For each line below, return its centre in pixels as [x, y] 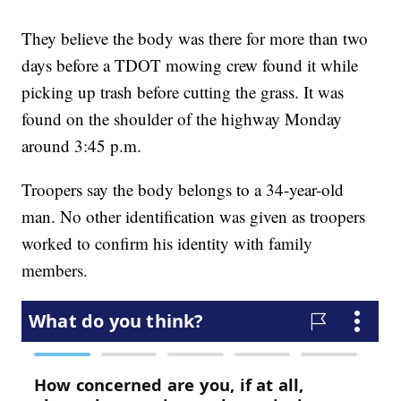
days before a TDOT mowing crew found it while [190, 65]
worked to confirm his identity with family [167, 243]
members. [55, 270]
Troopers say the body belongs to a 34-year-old [183, 190]
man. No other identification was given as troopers [194, 217]
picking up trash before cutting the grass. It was [183, 92]
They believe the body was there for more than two [195, 38]
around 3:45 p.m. [82, 146]
